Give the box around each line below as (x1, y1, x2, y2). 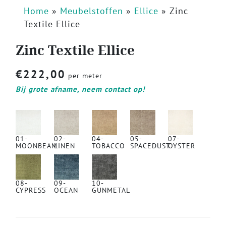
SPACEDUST (130, 141, 171, 151)
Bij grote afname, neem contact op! (16, 84, 145, 94)
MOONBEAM (16, 141, 58, 151)
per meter (66, 71, 102, 81)
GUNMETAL (92, 185, 131, 195)
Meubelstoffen (60, 5, 123, 17)
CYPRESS (16, 185, 46, 195)
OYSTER (168, 141, 196, 151)
